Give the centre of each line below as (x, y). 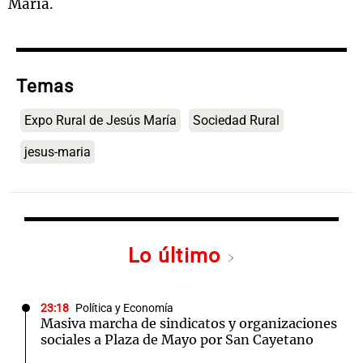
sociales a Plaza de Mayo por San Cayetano (177, 340)
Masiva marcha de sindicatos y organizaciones (189, 324)
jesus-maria (58, 152)
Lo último (177, 256)
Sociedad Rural (236, 121)
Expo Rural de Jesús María (100, 121)
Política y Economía (124, 309)
